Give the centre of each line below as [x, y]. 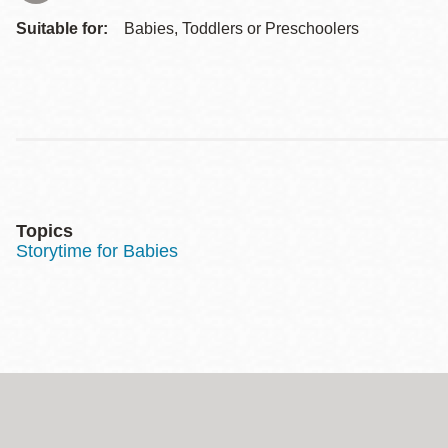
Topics [44, 231]
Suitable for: [62, 29]
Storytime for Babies [97, 251]
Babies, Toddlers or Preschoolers [241, 29]
